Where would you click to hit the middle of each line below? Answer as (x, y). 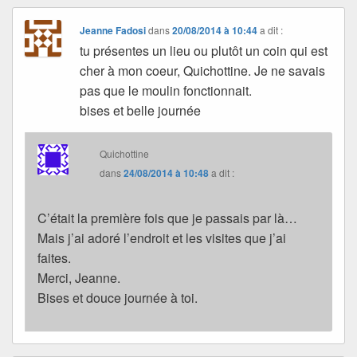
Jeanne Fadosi (113, 31)
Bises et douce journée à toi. (118, 298)
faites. (54, 258)
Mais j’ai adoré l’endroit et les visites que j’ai (162, 238)
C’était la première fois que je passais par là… (167, 218)
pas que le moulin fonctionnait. (166, 91)
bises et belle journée (141, 111)
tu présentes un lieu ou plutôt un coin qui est (204, 51)
